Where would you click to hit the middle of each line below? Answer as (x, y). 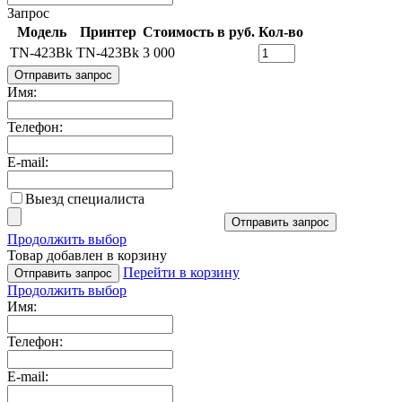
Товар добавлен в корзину (87, 255)
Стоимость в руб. (199, 31)
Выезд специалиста (85, 198)
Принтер (108, 31)
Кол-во (281, 31)
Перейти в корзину (181, 272)
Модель (41, 31)
